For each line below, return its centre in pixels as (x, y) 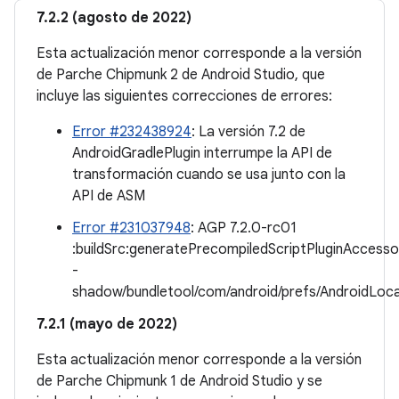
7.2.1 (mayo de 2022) (107, 324)
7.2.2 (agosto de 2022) (114, 18)
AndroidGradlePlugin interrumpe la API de (202, 153)
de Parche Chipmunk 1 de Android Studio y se (179, 381)
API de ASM (109, 196)
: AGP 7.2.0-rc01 (244, 228)
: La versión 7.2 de (248, 132)
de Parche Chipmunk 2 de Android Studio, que (181, 75)
